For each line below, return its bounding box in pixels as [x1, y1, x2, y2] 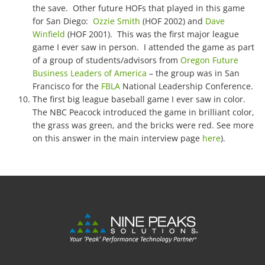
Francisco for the [33, 80, 101, 92]
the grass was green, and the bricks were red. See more [33, 119, 254, 131]
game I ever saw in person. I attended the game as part [33, 41, 254, 53]
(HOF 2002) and [140, 15, 205, 27]
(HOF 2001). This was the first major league [65, 28, 239, 40]
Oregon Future [180, 54, 238, 66]
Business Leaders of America [33, 67, 147, 79]
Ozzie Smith [93, 15, 140, 27]
